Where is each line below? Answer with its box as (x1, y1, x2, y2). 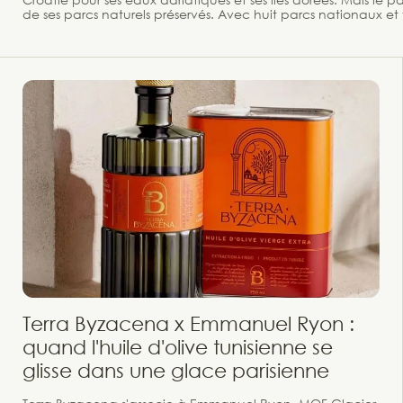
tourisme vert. (22, 19, 104, 37)
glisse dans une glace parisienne (22, 358, 329, 381)
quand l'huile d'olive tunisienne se (22, 335, 333, 358)
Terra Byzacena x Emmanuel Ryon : (22, 311, 354, 335)
